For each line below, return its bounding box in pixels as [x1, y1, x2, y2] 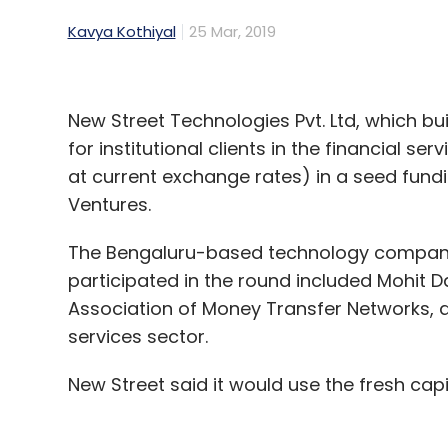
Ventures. [67, 192, 151, 218]
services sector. [67, 324, 208, 350]
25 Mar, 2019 [188, 21, 276, 43]
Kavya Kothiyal [67, 21, 176, 43]
